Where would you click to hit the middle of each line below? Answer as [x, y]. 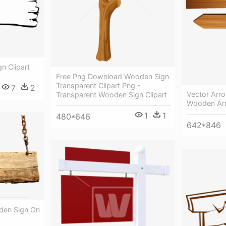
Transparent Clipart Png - [98, 85]
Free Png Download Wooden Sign [112, 76]
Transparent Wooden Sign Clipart [111, 94]
